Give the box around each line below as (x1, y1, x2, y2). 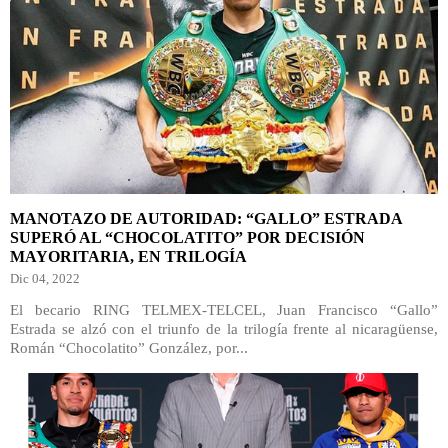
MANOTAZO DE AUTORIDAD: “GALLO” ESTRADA (10, 210, 402, 227)
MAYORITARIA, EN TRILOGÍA (10, 248, 247, 265)
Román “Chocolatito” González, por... (10, 340, 248, 356)
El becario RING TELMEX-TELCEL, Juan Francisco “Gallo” (10, 302, 438, 318)
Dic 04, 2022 (10, 271, 80, 286)
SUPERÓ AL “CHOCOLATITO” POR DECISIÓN (10, 229, 365, 246)
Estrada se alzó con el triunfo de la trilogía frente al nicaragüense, (10, 321, 438, 337)
